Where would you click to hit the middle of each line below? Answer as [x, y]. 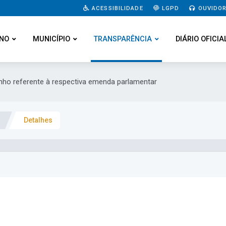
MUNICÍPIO [51, 39]
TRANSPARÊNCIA [123, 39]
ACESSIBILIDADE [116, 8]
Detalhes [38, 120]
